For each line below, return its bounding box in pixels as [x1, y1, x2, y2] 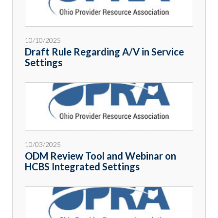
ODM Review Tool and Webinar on [25, 150, 176, 162]
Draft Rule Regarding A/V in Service [25, 46, 184, 58]
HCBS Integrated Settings [25, 161, 140, 173]
